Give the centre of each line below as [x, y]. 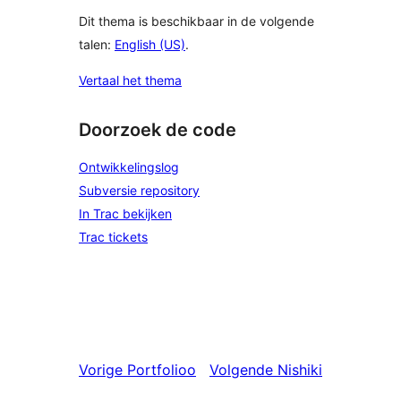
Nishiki [300, 370]
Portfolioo [162, 370]
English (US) [150, 45]
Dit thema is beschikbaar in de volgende [196, 21]
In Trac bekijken [125, 213]
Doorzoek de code [158, 130]
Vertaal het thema [130, 81]
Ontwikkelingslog [129, 167]
